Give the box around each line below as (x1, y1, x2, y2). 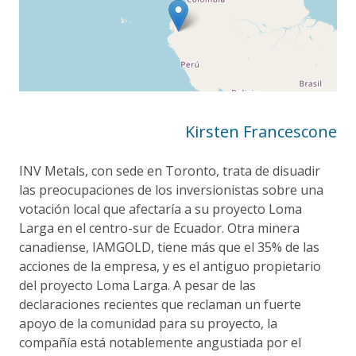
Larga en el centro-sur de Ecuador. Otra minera (19, 219, 300, 237)
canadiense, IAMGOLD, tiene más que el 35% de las (19, 238, 319, 256)
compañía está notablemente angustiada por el (19, 333, 301, 351)
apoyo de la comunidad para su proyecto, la (19, 314, 277, 332)
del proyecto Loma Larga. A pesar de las (19, 276, 256, 294)
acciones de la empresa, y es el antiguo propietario (19, 257, 321, 275)
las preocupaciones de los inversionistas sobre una (19, 180, 323, 199)
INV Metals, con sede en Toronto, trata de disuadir (19, 161, 320, 180)
